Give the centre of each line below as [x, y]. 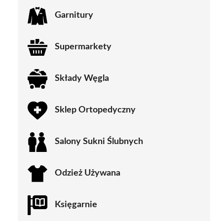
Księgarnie [76, 205]
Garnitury [74, 16]
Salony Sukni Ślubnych [99, 142]
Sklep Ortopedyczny [95, 110]
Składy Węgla [82, 79]
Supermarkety [83, 47]
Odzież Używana [88, 173]
